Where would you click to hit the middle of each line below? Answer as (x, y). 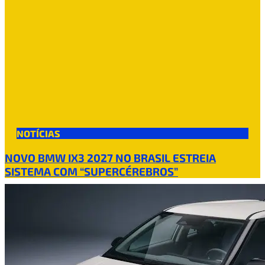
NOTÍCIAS (38, 133)
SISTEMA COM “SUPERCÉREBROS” (91, 171)
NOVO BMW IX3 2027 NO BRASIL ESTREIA (110, 158)
